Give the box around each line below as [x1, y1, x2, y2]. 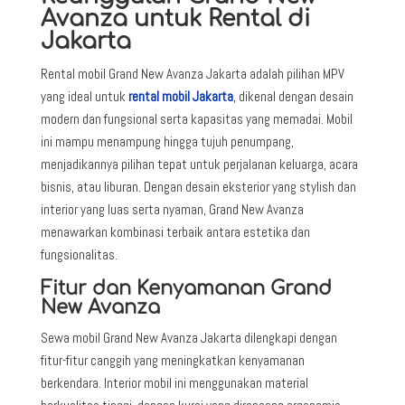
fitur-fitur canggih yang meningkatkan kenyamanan [40, 351, 305, 369]
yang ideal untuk [40, 87, 128, 105]
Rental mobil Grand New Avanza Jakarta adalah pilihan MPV [40, 64, 344, 82]
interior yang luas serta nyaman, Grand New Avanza [40, 200, 304, 218]
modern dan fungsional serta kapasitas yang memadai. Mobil [40, 109, 353, 127]
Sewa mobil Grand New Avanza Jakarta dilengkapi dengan [40, 328, 337, 346]
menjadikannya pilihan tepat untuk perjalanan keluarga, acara [40, 155, 358, 173]
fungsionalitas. [40, 245, 118, 263]
